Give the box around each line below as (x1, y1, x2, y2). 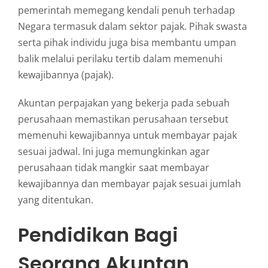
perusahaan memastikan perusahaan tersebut (17, 112, 229, 126)
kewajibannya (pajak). (17, 68, 114, 82)
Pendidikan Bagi (17, 221, 178, 248)
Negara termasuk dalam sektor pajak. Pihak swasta (17, 20, 247, 33)
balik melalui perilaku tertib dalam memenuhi (17, 52, 223, 66)
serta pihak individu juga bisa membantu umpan (17, 36, 236, 50)
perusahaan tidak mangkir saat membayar (17, 161, 209, 175)
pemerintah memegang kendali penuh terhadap (17, 4, 235, 17)
